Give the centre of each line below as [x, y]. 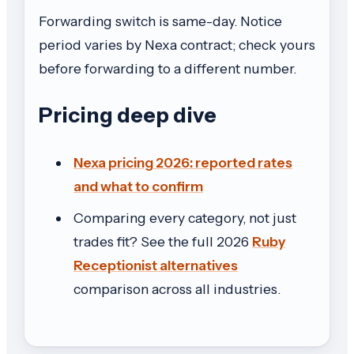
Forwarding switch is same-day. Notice [160, 21]
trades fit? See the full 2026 [163, 241]
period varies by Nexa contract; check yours [177, 45]
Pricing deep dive [128, 115]
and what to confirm [138, 186]
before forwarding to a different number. [168, 69]
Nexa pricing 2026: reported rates [183, 162]
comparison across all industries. [177, 288]
